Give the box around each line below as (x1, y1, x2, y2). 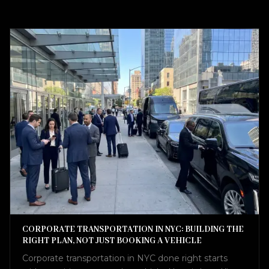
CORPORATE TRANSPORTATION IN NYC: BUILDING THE (22, 223, 244, 235)
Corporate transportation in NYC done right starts (22, 252, 228, 264)
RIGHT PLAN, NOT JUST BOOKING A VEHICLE (22, 235, 202, 246)
